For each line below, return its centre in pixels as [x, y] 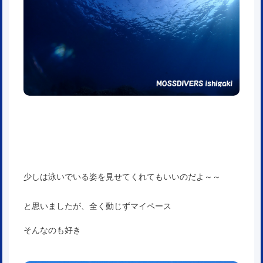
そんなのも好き [52, 230]
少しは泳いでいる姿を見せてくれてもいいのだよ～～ [122, 177]
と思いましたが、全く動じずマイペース [97, 206]
